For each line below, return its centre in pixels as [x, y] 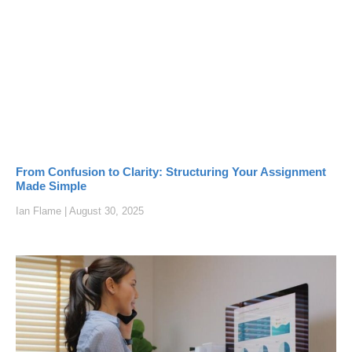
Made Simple [51, 185]
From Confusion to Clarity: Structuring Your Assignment [171, 171]
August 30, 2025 [105, 211]
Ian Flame [40, 211]
